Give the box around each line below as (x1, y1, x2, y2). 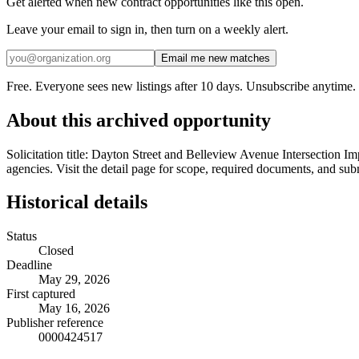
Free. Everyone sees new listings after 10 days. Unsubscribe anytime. (6, 79, 356, 93)
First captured (6, 287, 75, 301)
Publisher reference (6, 316, 103, 330)
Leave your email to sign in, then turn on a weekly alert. (6, 22, 288, 36)
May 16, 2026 (38, 301, 110, 316)
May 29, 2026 (38, 272, 110, 287)
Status (6, 229, 37, 244)
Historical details (6, 192, 147, 213)
